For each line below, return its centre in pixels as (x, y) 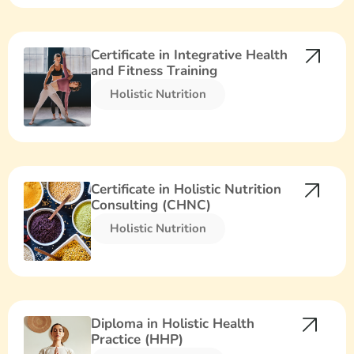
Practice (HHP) (137, 340)
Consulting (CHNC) (151, 205)
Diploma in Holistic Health (173, 324)
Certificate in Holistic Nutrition (186, 190)
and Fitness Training (154, 71)
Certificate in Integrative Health (190, 55)
